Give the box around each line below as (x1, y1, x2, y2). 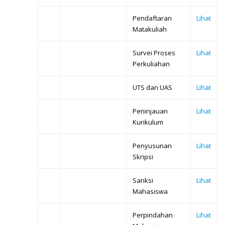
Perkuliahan (133, 59, 170, 69)
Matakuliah (133, 25, 167, 34)
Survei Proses (133, 48, 175, 58)
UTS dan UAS (133, 83, 172, 92)
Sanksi (133, 176, 153, 185)
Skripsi (133, 152, 153, 162)
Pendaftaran (133, 14, 172, 23)
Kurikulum (133, 118, 163, 127)
